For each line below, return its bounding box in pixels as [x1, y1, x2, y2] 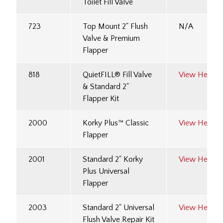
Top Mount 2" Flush [83, 22, 148, 31]
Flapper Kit [83, 94, 119, 104]
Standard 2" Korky [83, 155, 143, 164]
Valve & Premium [83, 34, 140, 43]
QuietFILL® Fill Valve [83, 70, 152, 80]
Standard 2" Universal [83, 203, 154, 213]
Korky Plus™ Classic [83, 118, 149, 128]
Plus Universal [83, 167, 129, 176]
